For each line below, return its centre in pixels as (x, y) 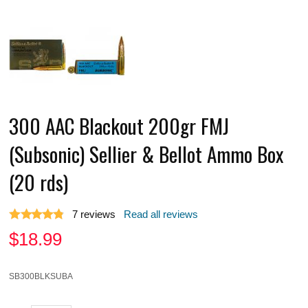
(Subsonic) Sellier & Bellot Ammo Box (146, 153)
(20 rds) (39, 181)
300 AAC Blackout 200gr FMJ (119, 125)
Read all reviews (161, 214)
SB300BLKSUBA (41, 276)
